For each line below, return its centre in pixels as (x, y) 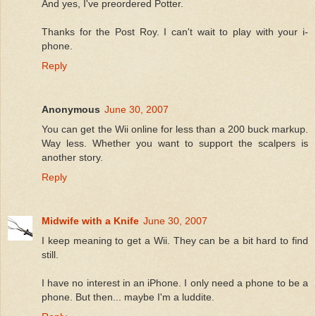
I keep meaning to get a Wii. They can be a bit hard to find (175, 241)
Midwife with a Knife (90, 221)
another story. (72, 158)
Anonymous (71, 110)
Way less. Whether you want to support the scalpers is (175, 144)
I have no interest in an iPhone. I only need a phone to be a (175, 283)
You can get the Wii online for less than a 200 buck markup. (175, 129)
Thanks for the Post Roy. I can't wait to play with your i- (175, 32)
